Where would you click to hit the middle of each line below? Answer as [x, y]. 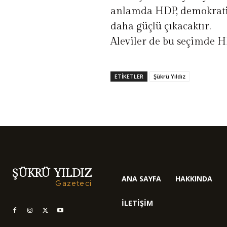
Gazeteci [73, 183]
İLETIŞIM [137, 203]
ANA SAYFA [141, 179]
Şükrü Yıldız [170, 76]
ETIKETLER [129, 76]
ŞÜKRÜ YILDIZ [52, 173]
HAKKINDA [194, 179]
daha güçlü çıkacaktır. [161, 26]
